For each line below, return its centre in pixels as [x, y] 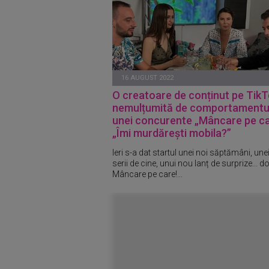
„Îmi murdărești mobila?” [172, 133]
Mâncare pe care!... [147, 174]
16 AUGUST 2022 [147, 78]
